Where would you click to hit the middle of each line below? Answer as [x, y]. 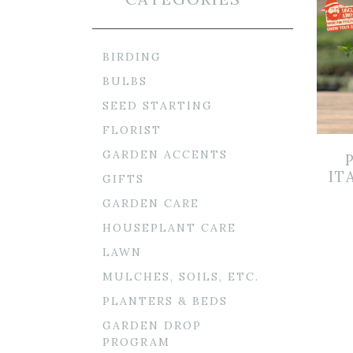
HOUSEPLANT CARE [169, 228]
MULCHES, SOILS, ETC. [181, 277]
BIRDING [132, 57]
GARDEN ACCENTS [165, 154]
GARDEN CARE [151, 203]
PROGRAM [136, 342]
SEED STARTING [158, 106]
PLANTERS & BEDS [165, 301]
